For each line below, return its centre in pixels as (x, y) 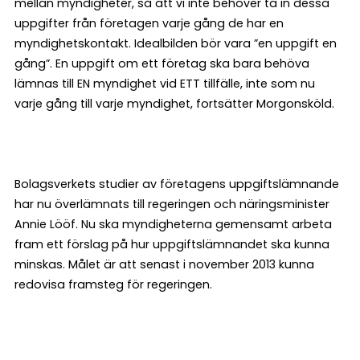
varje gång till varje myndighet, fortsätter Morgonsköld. (174, 103)
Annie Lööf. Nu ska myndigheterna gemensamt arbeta (173, 224)
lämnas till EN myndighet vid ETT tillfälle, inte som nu (165, 83)
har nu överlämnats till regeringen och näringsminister (172, 204)
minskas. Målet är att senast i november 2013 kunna (164, 264)
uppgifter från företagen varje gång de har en (149, 23)
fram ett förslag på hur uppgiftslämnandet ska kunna (172, 244)
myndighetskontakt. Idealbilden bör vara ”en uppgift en (176, 43)
